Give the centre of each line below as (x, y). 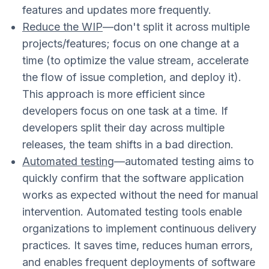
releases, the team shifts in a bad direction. (128, 144)
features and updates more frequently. (117, 10)
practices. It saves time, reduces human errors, (138, 245)
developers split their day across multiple (123, 127)
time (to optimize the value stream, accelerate (135, 60)
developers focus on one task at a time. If (125, 110)
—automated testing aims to (184, 161)
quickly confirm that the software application (133, 178)
